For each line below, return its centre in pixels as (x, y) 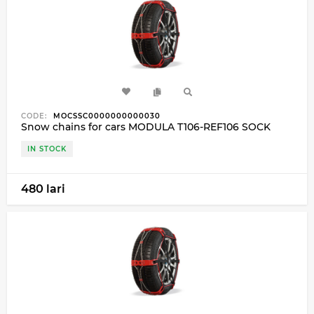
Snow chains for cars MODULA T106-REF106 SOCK (146, 127)
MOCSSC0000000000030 (105, 116)
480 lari (43, 189)
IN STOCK (47, 149)
